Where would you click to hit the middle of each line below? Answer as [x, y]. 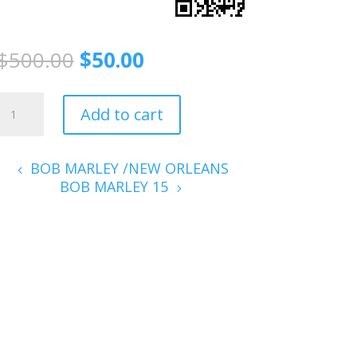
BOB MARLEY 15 [114, 186]
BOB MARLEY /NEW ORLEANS [130, 168]
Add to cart [122, 114]
